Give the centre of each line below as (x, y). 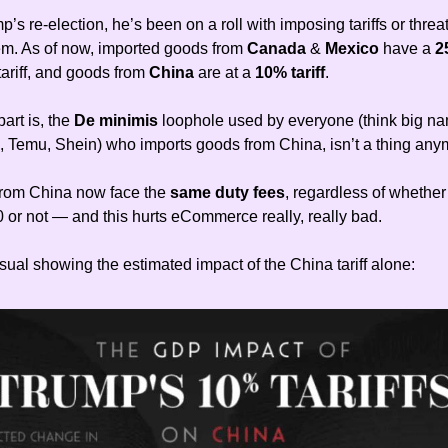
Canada (278, 49)
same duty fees (227, 193)
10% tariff (290, 73)
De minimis (118, 121)
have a (409, 49)
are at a (226, 73)
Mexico (354, 49)
